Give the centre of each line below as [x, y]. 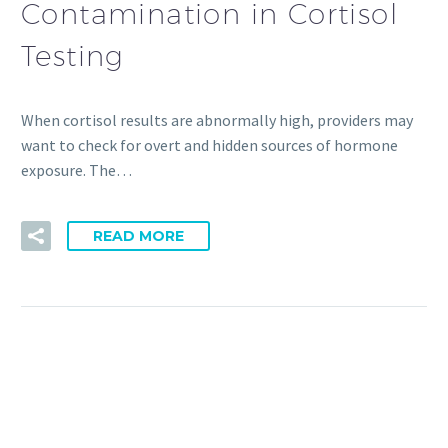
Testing [73, 55]
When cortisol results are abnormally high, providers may [217, 120]
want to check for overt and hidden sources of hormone [209, 145]
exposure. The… [76, 170]
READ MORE [138, 235]
